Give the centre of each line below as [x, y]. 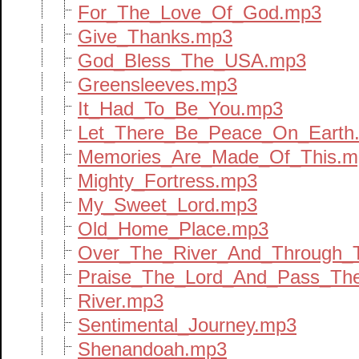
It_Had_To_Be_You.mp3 [180, 109]
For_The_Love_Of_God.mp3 [200, 12]
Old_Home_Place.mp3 [173, 229]
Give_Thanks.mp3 [155, 36]
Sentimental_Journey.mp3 [187, 325]
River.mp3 [121, 301]
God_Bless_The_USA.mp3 [192, 61]
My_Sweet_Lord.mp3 [167, 205]
